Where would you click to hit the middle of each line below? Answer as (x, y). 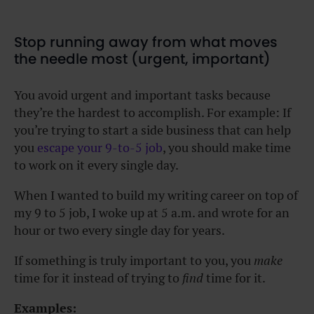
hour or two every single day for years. (120, 230)
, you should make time (227, 147)
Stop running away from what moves (146, 42)
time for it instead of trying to (97, 278)
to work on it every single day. (96, 165)
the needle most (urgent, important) (142, 59)
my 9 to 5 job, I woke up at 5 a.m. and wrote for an (152, 212)
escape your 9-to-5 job (100, 147)
